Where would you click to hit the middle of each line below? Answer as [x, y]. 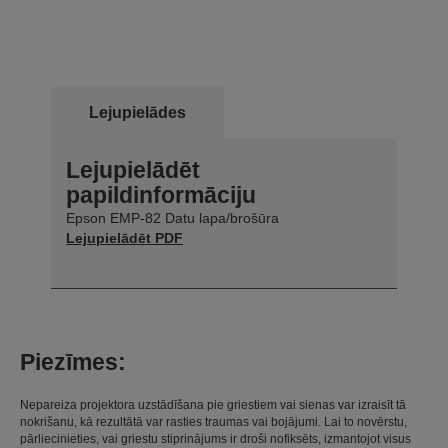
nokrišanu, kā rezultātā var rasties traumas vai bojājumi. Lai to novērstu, [213, 421]
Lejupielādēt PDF [124, 237]
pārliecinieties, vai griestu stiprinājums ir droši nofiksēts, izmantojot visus [215, 438]
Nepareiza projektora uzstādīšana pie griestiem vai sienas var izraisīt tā [213, 404]
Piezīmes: [73, 361]
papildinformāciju [161, 194]
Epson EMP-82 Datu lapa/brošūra [172, 217]
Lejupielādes [137, 112]
